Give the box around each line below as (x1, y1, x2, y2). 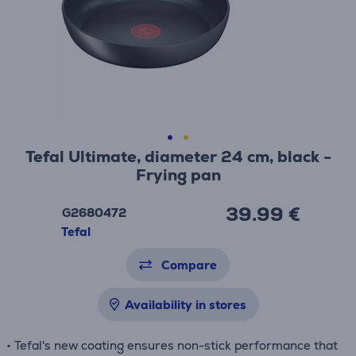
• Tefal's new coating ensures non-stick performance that (6, 338, 338, 353)
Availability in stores (124, 297, 246, 312)
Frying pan (135, 164, 221, 185)
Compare (161, 257, 217, 273)
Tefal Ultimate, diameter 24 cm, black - (25, 146, 331, 167)
